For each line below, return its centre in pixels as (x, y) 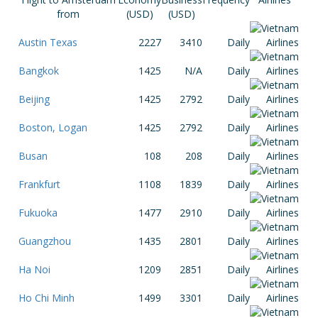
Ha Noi (35, 269)
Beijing (34, 99)
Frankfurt (40, 184)
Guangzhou (45, 241)
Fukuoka (38, 213)
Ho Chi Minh (47, 298)
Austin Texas (48, 42)
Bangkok (39, 71)
